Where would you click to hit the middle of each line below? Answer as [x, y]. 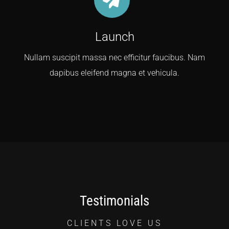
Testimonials [114, 201]
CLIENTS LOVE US [114, 223]
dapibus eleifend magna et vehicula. [114, 73]
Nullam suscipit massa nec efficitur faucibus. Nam [114, 57]
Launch [114, 37]
